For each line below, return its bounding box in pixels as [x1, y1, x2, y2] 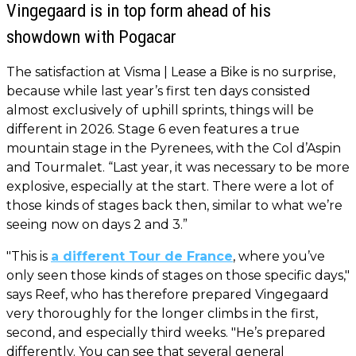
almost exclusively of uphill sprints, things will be [6, 102, 314, 118]
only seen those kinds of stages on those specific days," [6, 267, 350, 283]
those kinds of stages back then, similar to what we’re [6, 197, 342, 213]
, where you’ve [233, 248, 325, 264]
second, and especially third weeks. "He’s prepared [6, 324, 326, 340]
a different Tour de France [51, 248, 233, 264]
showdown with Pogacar [6, 25, 176, 47]
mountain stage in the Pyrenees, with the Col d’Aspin [6, 140, 341, 156]
